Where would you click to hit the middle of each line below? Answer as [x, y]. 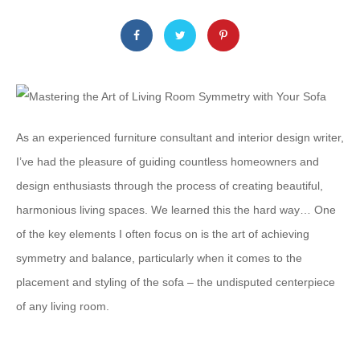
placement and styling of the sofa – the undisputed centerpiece [176, 282]
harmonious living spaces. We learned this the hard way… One [176, 210]
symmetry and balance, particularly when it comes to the [159, 258]
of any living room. [63, 307]
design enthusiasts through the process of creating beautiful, [170, 186]
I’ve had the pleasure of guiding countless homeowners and [168, 162]
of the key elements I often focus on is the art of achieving [163, 234]
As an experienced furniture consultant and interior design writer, [180, 138]
